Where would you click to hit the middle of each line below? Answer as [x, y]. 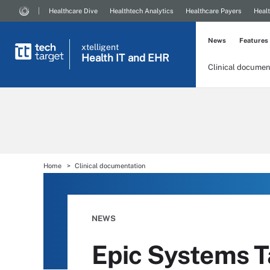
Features [254, 40]
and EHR [149, 58]
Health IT [103, 58]
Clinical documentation [110, 166]
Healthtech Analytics [142, 11]
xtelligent [100, 47]
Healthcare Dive [73, 11]
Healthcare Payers [214, 11]
